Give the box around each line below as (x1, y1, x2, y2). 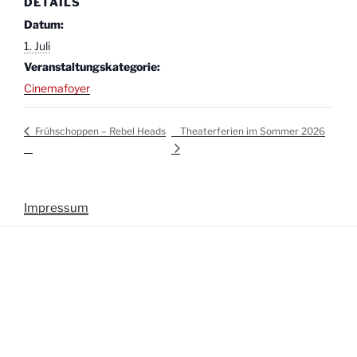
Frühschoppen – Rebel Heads (33, 125, 166, 138)
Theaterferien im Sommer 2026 (180, 124, 326, 137)
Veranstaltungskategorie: (24, 59, 160, 73)
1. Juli (24, 38, 50, 53)
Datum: (24, 17, 64, 31)
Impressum (24, 201, 88, 216)
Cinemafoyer (24, 80, 90, 95)
